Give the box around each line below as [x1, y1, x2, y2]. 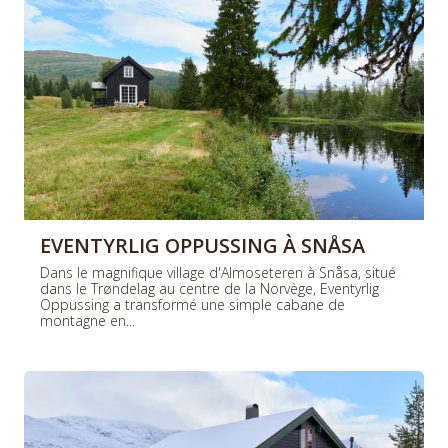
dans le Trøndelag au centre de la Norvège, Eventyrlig [40, 278, 379, 298]
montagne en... [40, 310, 135, 330]
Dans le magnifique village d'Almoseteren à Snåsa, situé [40, 262, 396, 282]
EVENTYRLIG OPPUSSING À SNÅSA [40, 231, 365, 259]
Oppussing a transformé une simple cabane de [40, 294, 345, 314]
